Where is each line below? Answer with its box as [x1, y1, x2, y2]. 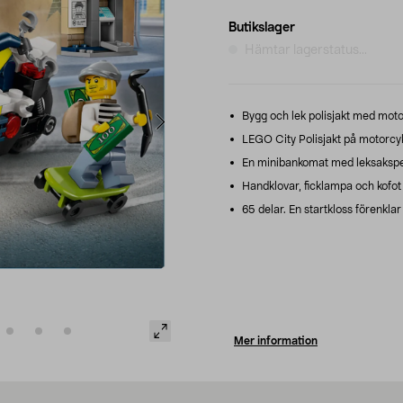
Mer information [234, 335, 318, 346]
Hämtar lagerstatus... [245, 43, 367, 57]
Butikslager [228, 21, 295, 34]
